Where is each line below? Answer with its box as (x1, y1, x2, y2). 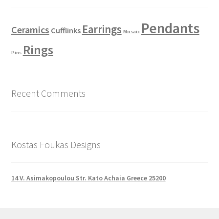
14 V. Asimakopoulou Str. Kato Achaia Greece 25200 (11, 173, 166, 182)
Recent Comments (11, 87, 86, 100)
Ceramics (11, 23, 49, 36)
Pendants (141, 19, 199, 38)
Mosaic (123, 28, 140, 35)
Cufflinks (50, 25, 81, 36)
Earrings (82, 22, 122, 37)
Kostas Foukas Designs (11, 138, 101, 151)
